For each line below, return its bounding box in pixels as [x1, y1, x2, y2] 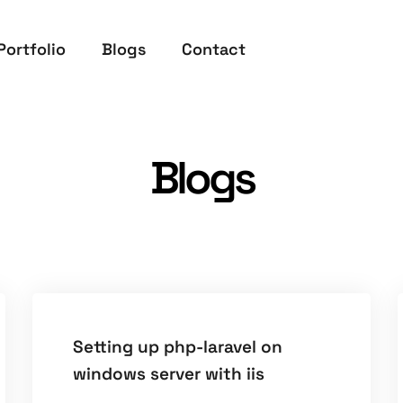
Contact [182, 38, 246, 59]
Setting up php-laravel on [72, 336, 282, 359]
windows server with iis [72, 363, 264, 386]
